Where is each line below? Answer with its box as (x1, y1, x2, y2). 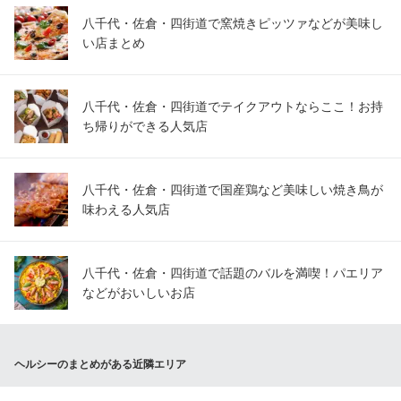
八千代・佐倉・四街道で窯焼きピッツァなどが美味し (82, 16, 383, 30)
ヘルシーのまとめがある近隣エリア (14, 358, 186, 371)
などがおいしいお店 (82, 286, 195, 300)
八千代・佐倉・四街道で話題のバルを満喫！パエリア (82, 266, 383, 280)
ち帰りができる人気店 (82, 119, 208, 133)
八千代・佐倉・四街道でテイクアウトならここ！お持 (82, 99, 383, 114)
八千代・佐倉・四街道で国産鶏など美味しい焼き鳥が (82, 183, 383, 197)
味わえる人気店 (82, 202, 170, 217)
